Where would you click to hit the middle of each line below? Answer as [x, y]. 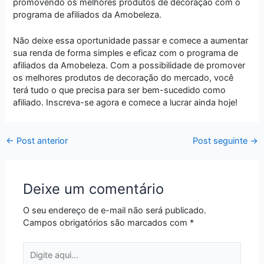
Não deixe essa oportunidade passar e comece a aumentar [131, 41]
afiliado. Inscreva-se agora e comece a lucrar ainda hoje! [126, 103]
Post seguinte [222, 141]
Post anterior [41, 141]
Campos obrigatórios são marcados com [107, 223]
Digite [34, 247]
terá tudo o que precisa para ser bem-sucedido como [120, 90]
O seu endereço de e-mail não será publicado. [115, 211]
